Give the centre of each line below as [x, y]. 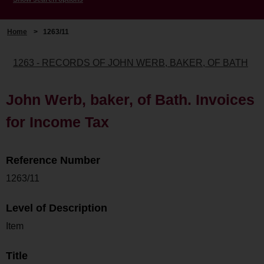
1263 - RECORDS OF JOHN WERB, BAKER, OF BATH [131, 62]
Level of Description [57, 208]
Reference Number [53, 160]
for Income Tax [57, 122]
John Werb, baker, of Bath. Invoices [130, 99]
